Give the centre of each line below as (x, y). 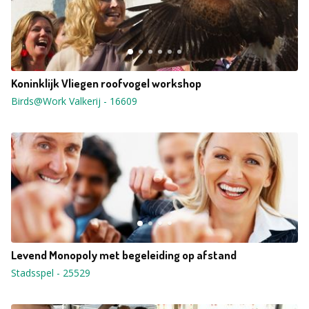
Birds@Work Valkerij (56, 101)
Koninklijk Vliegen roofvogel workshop (106, 83)
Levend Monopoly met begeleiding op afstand (124, 255)
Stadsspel (32, 273)
